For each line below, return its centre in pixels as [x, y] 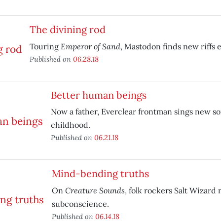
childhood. [70, 125]
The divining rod [67, 29]
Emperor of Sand [90, 46]
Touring [45, 46]
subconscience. [80, 204]
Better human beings [98, 95]
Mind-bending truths [100, 173]
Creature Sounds [95, 190]
